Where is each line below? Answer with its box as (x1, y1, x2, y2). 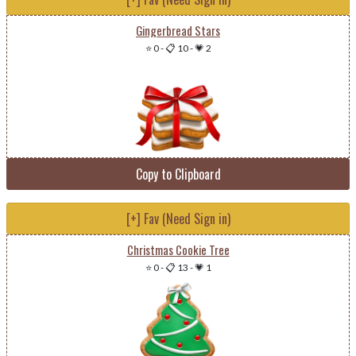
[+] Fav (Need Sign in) (126, 209, 230, 228)
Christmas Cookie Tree (126, 241, 230, 258)
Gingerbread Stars (136, 21, 220, 39)
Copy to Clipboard (135, 164, 221, 184)
